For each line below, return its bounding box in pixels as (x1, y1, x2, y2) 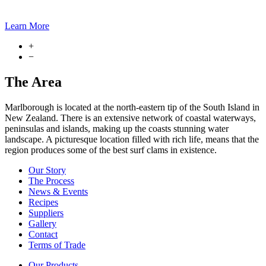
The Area (5, 74, 62, 90)
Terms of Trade (28, 240, 85, 251)
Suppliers (28, 208, 64, 218)
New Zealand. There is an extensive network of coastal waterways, (5, 113, 256, 123)
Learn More (5, 21, 49, 31)
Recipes (28, 197, 58, 208)
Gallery (28, 218, 56, 229)
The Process (28, 176, 74, 186)
